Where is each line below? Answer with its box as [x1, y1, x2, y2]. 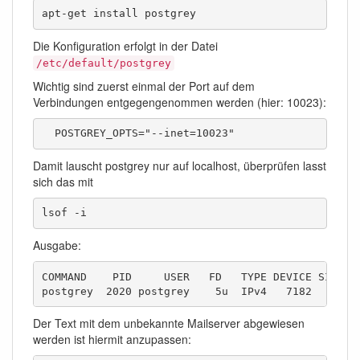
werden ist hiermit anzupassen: [33, 331, 191, 348]
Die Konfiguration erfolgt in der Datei [33, 38, 218, 55]
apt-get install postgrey [41, 7, 196, 20]
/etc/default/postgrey [36, 57, 171, 70]
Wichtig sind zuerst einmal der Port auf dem [33, 78, 255, 95]
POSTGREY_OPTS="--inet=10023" [41, 127, 235, 140]
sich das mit [33, 174, 93, 190]
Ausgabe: [33, 237, 81, 254]
